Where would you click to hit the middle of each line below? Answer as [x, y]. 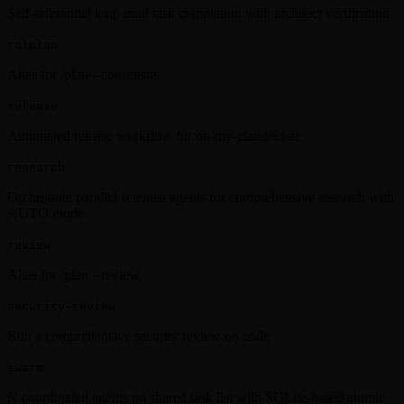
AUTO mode [46, 214]
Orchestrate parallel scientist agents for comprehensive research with [201, 197]
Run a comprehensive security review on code [138, 336]
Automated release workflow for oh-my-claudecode [154, 136]
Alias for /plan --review [73, 275]
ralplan [32, 45]
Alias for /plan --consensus [83, 75]
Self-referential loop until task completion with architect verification [198, 14]
